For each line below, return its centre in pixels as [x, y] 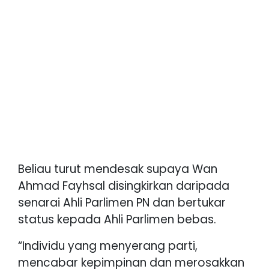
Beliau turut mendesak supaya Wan [118, 169]
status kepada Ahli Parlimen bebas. [117, 219]
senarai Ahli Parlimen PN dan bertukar [122, 202]
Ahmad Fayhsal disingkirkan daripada [124, 186]
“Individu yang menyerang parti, [108, 246]
